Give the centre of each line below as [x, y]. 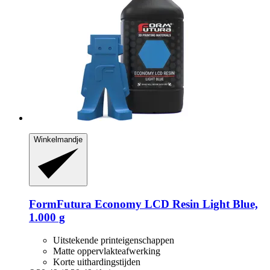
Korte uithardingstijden [97, 262]
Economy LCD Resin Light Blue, [175, 204]
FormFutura [60, 204]
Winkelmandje [58, 140]
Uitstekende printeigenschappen [114, 240]
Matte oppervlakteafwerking [107, 251]
